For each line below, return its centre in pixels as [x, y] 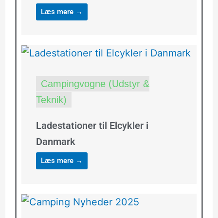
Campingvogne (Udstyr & [95, 83]
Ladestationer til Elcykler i [92, 125]
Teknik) [51, 100]
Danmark [55, 141]
